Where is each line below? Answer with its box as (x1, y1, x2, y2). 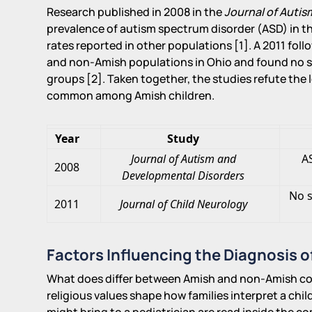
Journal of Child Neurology (119, 196, 247, 212)
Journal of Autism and (130, 150, 236, 166)
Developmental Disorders (122, 167, 245, 183)
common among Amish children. (47, 87, 215, 103)
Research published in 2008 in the (47, 3, 225, 19)
